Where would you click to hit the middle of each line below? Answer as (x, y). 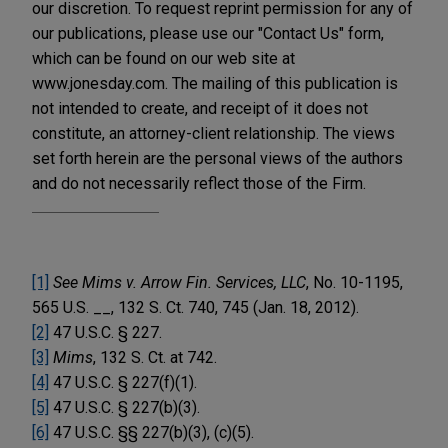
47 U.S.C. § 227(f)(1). (123, 382)
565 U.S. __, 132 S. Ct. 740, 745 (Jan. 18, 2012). (195, 307)
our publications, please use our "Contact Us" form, (208, 33)
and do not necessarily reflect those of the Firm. (199, 183)
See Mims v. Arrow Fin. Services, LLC (179, 282)
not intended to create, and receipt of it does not (200, 108)
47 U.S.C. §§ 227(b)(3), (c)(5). (151, 432)
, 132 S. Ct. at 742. (155, 357)
